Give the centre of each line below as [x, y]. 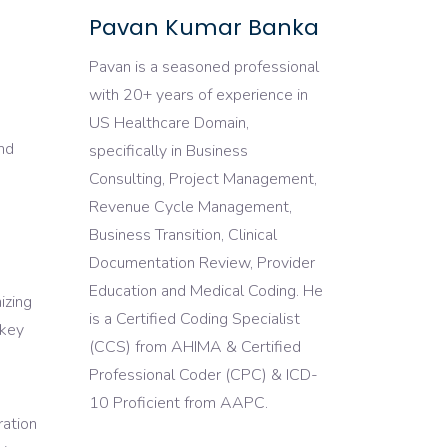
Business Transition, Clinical [182, 235]
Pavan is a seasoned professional [203, 67]
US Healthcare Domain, [168, 123]
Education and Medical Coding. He [205, 291]
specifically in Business [168, 151]
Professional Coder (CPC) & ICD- [203, 375]
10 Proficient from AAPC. [178, 403]
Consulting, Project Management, [202, 179]
